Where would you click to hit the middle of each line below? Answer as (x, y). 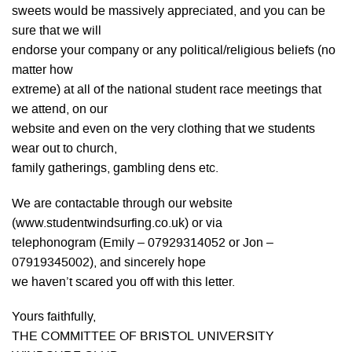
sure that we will (57, 32)
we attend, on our (60, 110)
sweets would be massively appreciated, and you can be (169, 12)
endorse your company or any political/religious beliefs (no (174, 51)
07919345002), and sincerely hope (109, 263)
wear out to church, (64, 150)
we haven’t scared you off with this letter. (123, 282)
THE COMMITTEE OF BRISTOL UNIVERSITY (143, 337)
